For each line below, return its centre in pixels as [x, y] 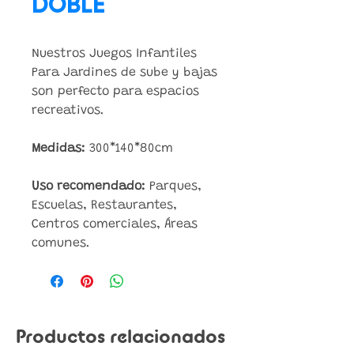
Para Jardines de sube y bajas [124, 73]
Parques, [173, 186]
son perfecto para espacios [115, 92]
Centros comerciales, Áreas [115, 224]
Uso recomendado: [88, 186]
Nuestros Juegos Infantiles [114, 54]
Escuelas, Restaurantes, [104, 205]
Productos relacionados [121, 337]
